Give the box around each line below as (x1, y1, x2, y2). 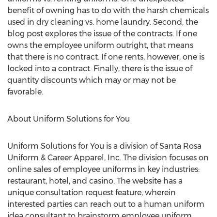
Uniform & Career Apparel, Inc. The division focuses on (7, 153, 209, 162)
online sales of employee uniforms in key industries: (7, 165, 200, 174)
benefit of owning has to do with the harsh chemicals (7, 6, 209, 15)
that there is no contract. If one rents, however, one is (7, 52, 204, 62)
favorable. (7, 87, 43, 96)
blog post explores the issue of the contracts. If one (7, 29, 197, 38)
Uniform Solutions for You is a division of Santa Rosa (7, 141, 201, 151)
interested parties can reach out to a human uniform (7, 200, 204, 209)
